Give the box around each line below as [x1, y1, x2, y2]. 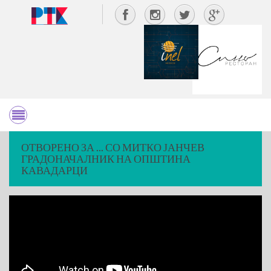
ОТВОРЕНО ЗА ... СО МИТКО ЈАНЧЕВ [21, 140, 204, 154]
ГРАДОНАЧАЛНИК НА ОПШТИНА [21, 152, 191, 165]
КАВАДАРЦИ [21, 163, 88, 177]
